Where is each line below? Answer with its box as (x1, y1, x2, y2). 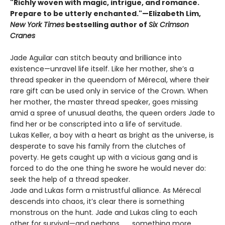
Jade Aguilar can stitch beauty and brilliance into (10, 52, 182, 63)
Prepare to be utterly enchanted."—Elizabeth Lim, (10, 8, 201, 19)
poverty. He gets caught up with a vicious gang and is (10, 152, 198, 162)
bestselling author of (64, 19, 149, 30)
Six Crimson (149, 19, 189, 30)
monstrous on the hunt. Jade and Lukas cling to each (10, 207, 197, 217)
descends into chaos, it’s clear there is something (10, 196, 184, 206)
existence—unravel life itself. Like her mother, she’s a (10, 63, 194, 74)
